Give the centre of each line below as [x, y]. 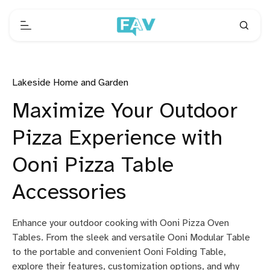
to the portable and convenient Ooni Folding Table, [119, 252]
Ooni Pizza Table [93, 166]
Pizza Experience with [117, 139]
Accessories [69, 193]
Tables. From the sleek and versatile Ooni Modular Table [131, 238]
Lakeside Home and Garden [70, 83]
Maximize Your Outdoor [125, 111]
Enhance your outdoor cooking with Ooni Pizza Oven [121, 223]
